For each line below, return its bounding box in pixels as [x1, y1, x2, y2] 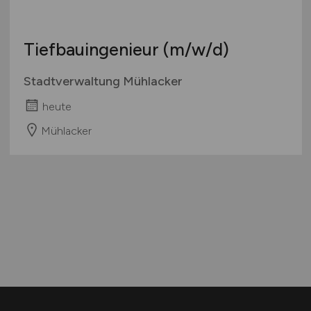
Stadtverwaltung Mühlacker [23, 74, 183, 90]
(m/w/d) [162, 39, 229, 60]
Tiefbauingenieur [23, 39, 163, 60]
